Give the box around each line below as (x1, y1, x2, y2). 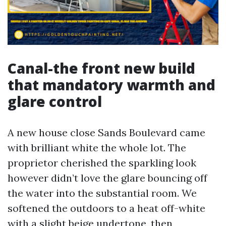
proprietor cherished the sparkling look (8, 156, 196, 169)
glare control (8, 92, 102, 111)
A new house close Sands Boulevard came (8, 126, 205, 139)
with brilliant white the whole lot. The (8, 141, 186, 154)
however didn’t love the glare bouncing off (8, 172, 207, 184)
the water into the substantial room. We (8, 187, 197, 199)
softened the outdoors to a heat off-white (8, 202, 205, 214)
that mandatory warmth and (8, 75, 215, 94)
